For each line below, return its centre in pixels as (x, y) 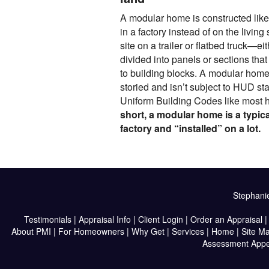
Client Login (160, 219)
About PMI (31, 231)
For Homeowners (91, 231)
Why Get (148, 231)
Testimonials (47, 219)
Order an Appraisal (226, 219)
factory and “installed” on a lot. (190, 128)
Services (188, 231)
